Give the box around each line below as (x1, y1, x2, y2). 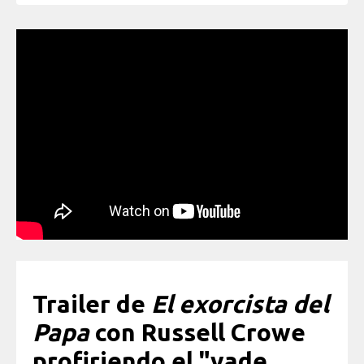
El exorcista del (151, 289, 329, 318)
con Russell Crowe (89, 318, 305, 346)
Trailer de (32, 289, 151, 318)
